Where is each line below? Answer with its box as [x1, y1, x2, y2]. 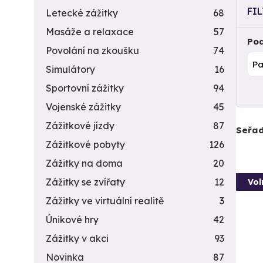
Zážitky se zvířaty [46, 176, 125, 188]
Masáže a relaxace [46, 26, 134, 38]
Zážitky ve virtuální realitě [46, 195, 164, 207]
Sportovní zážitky [46, 82, 124, 94]
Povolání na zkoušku [46, 45, 139, 56]
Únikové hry [46, 214, 99, 225]
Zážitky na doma [46, 157, 123, 169]
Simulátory [46, 63, 95, 75]
